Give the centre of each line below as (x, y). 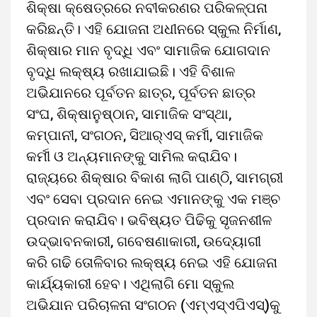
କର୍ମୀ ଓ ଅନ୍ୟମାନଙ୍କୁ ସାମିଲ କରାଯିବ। (132, 157)
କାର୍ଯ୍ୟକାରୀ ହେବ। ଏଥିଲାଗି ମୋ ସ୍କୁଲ (130, 284)
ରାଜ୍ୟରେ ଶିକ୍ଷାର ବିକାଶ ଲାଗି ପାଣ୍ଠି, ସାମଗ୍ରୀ (155, 178)
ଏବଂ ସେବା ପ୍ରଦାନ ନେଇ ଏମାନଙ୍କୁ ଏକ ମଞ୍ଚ (153, 199)
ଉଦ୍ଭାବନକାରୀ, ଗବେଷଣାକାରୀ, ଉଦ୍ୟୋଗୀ (144, 242)
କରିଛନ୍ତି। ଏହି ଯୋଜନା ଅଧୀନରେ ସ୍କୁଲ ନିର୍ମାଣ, (154, 29)
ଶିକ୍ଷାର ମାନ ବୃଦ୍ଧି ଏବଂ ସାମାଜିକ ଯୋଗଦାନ (148, 51)
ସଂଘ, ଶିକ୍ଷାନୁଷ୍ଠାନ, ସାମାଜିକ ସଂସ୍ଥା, (129, 114)
